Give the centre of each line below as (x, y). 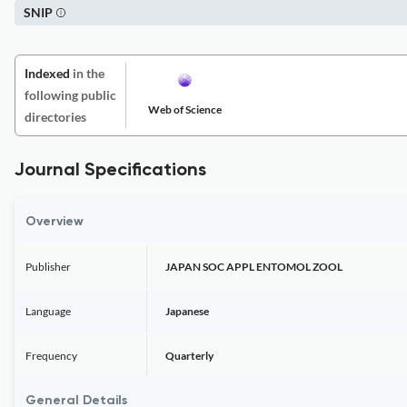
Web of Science (185, 109)
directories (55, 117)
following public (70, 95)
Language (48, 311)
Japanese (187, 311)
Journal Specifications (110, 171)
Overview (55, 222)
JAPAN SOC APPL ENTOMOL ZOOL (254, 267)
